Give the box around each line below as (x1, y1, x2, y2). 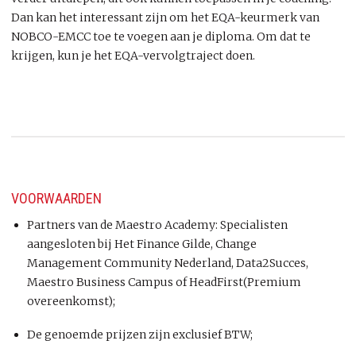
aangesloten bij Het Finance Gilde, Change (27, 237, 257, 251)
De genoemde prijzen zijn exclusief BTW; (27, 327, 253, 342)
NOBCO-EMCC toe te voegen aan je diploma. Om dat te (11, 29, 311, 44)
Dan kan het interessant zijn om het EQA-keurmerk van (11, 10, 319, 25)
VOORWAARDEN (11, 190, 102, 207)
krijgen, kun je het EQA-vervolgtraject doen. (11, 48, 255, 63)
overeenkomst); (27, 294, 115, 308)
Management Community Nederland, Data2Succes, (27, 256, 308, 270)
